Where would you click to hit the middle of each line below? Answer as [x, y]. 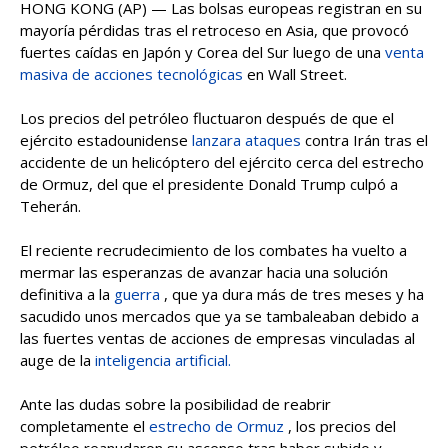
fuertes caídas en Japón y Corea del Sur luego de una [202, 52]
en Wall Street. [297, 74]
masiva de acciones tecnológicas [131, 74]
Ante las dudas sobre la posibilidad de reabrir [175, 404]
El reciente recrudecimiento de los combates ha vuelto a [213, 250]
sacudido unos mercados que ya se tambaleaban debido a [219, 316]
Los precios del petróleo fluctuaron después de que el [207, 118]
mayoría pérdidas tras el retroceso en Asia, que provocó [214, 30]
